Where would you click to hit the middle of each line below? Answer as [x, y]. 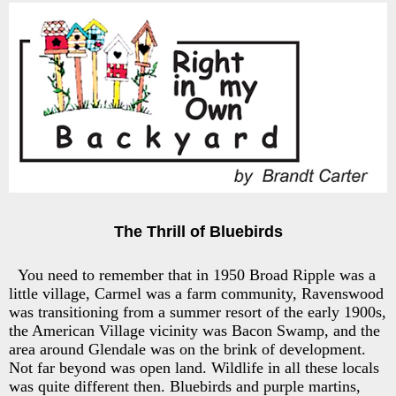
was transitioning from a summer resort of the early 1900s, [198, 312]
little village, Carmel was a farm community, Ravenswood [196, 293]
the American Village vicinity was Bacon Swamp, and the [194, 330]
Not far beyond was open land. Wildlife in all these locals [194, 367]
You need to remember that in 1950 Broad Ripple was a [197, 274]
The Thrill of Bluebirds [198, 231]
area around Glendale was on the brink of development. [187, 349]
